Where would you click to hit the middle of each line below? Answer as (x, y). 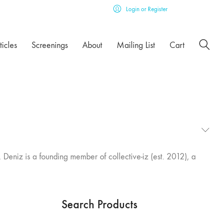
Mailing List (136, 45)
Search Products (100, 204)
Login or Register (147, 9)
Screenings (50, 45)
